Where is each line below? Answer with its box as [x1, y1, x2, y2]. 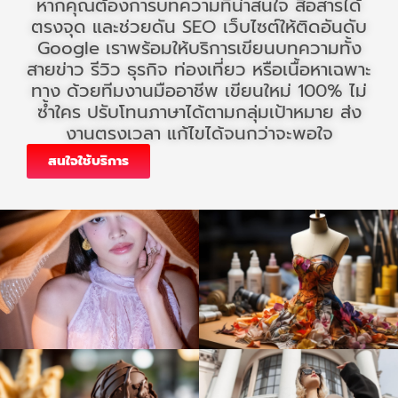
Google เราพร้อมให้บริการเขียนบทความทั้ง [36, 35, 362, 62]
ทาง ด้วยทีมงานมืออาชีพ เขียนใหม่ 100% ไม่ [31, 77, 367, 105]
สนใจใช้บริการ [48, 151, 129, 171]
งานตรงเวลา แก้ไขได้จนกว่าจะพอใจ [65, 120, 333, 147]
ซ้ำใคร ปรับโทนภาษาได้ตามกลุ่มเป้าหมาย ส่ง [36, 99, 362, 126]
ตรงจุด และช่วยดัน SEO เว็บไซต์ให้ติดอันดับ [31, 13, 367, 41]
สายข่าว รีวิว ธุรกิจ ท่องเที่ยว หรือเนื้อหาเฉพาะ [27, 56, 371, 84]
